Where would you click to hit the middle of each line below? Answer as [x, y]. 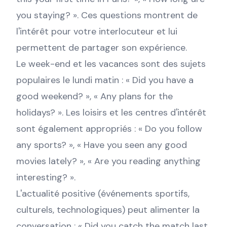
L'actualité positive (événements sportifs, [103, 194]
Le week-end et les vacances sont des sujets [111, 64]
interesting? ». [46, 177]
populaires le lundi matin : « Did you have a [105, 80]
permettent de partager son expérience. [102, 48]
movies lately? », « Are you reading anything [108, 161]
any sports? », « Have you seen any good [102, 145]
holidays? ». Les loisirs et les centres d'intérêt [111, 112]
